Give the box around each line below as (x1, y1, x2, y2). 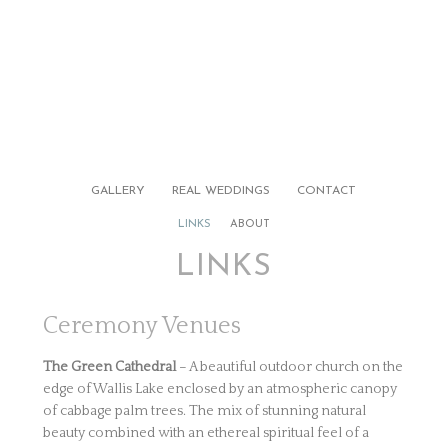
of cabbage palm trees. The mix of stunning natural (42, 403, 366, 419)
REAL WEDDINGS (172, 185, 271, 197)
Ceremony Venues (42, 313, 241, 339)
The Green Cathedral (42, 359, 176, 375)
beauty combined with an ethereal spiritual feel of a (42, 425, 369, 441)
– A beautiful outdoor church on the (175, 359, 403, 375)
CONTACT (297, 185, 357, 197)
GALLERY (91, 185, 146, 197)
